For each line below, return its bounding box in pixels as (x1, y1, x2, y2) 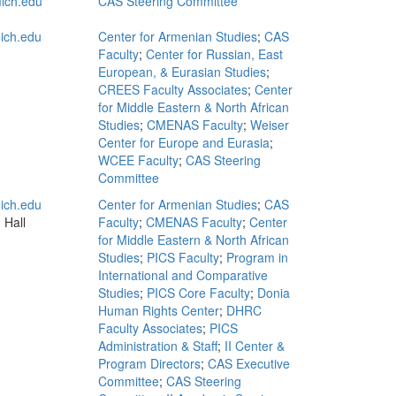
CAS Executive (208, 354, 290, 372)
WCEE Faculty (98, 151, 179, 169)
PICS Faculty (147, 248, 219, 266)
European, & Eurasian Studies (98, 63, 266, 80)
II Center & (225, 337, 285, 354)
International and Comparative (98, 266, 268, 284)
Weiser (250, 116, 289, 133)
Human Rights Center (98, 301, 219, 319)
